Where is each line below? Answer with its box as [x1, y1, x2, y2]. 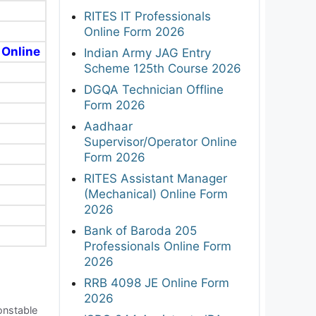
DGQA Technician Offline [84, 82, 224, 97]
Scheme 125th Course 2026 [84, 61, 241, 75]
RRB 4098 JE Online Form [84, 275, 229, 290]
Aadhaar [84, 119, 133, 133]
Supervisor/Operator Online [84, 134, 237, 149]
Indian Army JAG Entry [84, 45, 211, 60]
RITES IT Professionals [84, 8, 211, 23]
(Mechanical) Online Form [84, 186, 228, 201]
